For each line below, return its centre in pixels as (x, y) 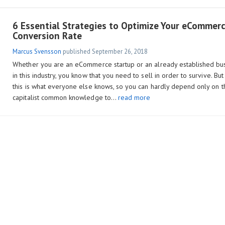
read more (134, 97)
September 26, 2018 (120, 51)
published (77, 51)
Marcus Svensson (37, 51)
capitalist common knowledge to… (65, 97)
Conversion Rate (47, 36)
